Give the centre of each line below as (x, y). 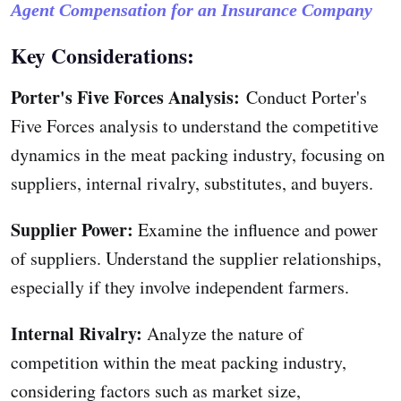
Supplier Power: (72, 229)
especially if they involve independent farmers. (180, 286)
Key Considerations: (102, 55)
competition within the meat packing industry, (179, 362)
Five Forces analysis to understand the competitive (195, 125)
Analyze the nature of (225, 333)
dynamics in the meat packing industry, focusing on (198, 154)
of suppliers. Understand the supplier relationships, (196, 258)
